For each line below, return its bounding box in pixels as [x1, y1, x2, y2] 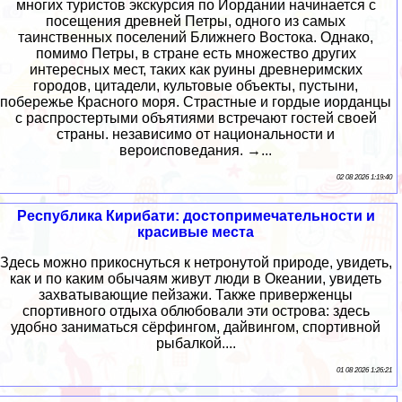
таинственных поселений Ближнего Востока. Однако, [18, 29, 373, 45]
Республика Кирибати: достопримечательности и [16, 207, 375, 223]
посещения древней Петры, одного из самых [46, 13, 345, 29]
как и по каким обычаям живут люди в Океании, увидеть [10, 270, 381, 286]
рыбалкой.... [155, 335, 236, 351]
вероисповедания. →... [119, 142, 272, 158]
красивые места [137, 223, 254, 240]
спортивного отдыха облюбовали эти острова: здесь [22, 302, 370, 319]
